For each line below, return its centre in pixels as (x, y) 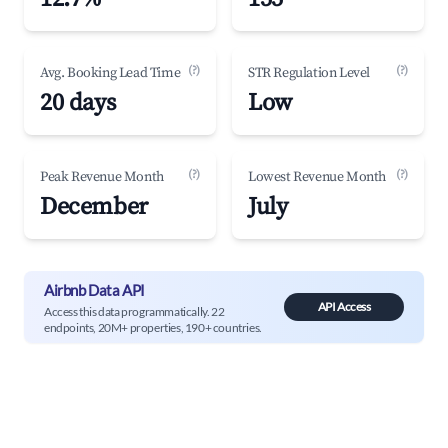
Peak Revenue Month (102, 177)
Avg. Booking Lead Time (110, 73)
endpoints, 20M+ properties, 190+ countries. (153, 327)
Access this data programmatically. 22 (134, 311)
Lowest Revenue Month (317, 177)
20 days (78, 103)
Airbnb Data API (94, 289)
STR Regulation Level (309, 73)
